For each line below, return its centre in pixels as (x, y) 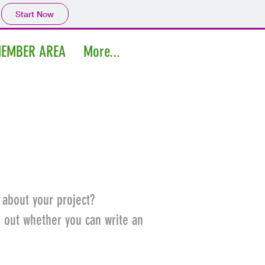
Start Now (35, 14)
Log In (151, 51)
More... (101, 52)
